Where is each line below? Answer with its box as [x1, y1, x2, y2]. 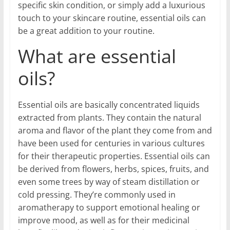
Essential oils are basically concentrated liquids [17, 99, 200, 110]
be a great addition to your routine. [17, 25, 155, 36]
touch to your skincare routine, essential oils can [17, 12, 206, 24]
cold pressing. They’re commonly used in [17, 188, 176, 200]
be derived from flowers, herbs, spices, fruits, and [17, 163, 209, 175]
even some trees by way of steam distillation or [17, 176, 200, 187]
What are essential [17, 43, 176, 69]
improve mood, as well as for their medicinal [17, 214, 189, 226]
